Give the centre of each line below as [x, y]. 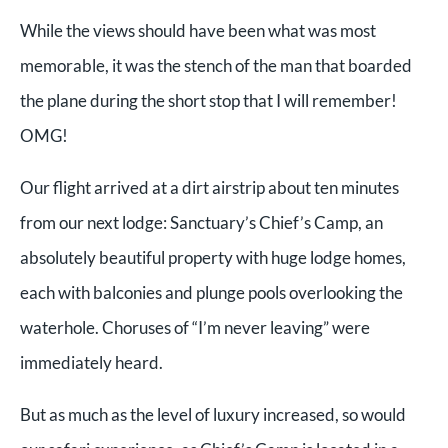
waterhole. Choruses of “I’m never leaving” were [195, 327]
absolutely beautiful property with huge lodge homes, [213, 257]
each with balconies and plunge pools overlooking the [211, 292]
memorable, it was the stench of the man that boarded [216, 65]
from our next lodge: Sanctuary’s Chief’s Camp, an [201, 222]
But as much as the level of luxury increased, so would [213, 414]
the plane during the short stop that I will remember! [208, 100]
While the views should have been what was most [198, 30]
